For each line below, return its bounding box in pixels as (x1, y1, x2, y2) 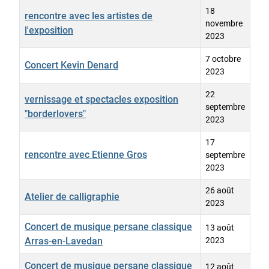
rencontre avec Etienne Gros (25, 149, 147, 161)
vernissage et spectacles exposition (25, 94, 178, 106)
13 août (205, 223, 234, 233)
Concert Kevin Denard (25, 59, 118, 71)
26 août (205, 186, 234, 196)
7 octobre (205, 54, 241, 64)
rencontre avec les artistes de (25, 10, 153, 22)
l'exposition (25, 25, 73, 37)
